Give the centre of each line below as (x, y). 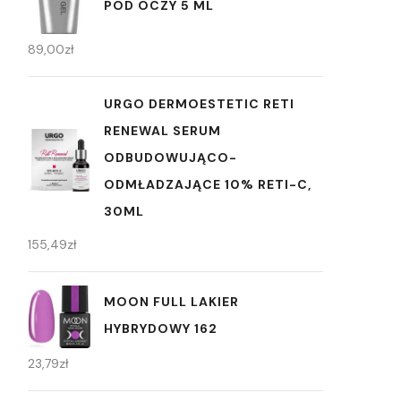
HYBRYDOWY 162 (161, 328)
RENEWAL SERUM (162, 131)
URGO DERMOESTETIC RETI (199, 104)
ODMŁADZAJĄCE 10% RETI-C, (208, 185)
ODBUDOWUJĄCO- (171, 158)
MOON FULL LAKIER (171, 301)
